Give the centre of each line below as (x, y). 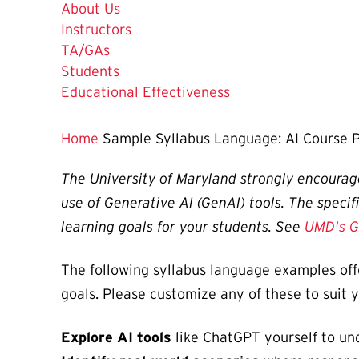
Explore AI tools (116, 338)
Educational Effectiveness (145, 93)
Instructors (96, 30)
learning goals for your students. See (183, 227)
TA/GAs (85, 51)
